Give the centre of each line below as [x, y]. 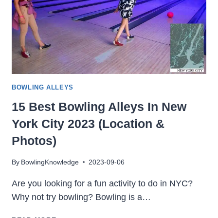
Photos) [34, 141]
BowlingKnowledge [50, 162]
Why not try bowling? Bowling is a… [81, 197]
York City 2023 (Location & [88, 124]
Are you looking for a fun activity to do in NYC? [102, 183]
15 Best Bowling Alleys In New [99, 107]
